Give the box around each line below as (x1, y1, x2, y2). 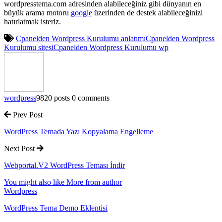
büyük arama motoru (4, 8, 71, 17)
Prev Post (11, 111, 43, 119)
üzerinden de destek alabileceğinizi (92, 8, 203, 17)
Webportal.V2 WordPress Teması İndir (4, 161, 125, 170)
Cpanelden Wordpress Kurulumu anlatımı (16, 34, 146, 43)
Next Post (4, 144, 37, 153)
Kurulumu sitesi (4, 43, 54, 52)
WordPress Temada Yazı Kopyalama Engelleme (4, 127, 153, 136)
